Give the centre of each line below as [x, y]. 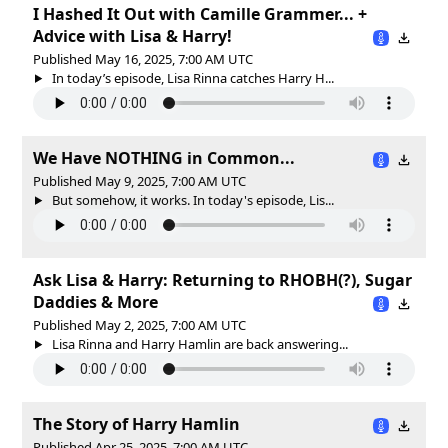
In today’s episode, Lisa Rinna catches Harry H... [191, 77]
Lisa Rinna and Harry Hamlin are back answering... [198, 343]
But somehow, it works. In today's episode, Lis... [191, 199]
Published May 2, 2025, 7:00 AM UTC [139, 324]
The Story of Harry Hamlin [136, 423]
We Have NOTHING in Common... [164, 157]
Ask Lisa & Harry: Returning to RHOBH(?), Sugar [222, 279]
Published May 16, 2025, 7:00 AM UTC [143, 58]
